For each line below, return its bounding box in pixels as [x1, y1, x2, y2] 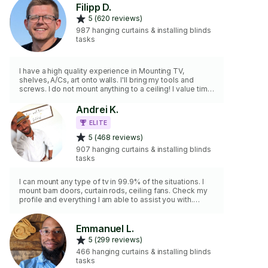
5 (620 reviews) [88, 14, 142, 23]
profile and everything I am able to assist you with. [19, 195, 193, 204]
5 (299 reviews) [88, 235, 142, 245]
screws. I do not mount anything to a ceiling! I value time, [19, 84, 48, 93]
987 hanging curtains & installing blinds [75, 26, 211, 35]
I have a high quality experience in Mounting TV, [19, 66, 185, 75]
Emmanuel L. [75, 222, 135, 234]
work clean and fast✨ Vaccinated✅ [19, 93, 140, 102]
